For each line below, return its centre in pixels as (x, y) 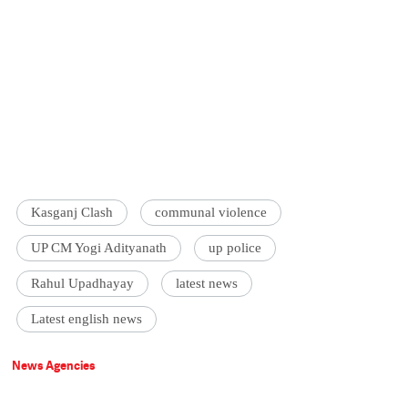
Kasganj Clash (72, 213)
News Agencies (54, 366)
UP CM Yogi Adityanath (99, 248)
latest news (207, 284)
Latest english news (87, 319)
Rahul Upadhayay (83, 284)
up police (235, 248)
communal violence (211, 213)
